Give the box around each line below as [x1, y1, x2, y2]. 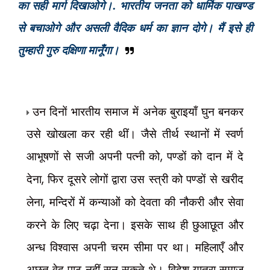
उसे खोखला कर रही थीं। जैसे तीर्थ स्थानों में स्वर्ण [26, 126, 244, 141]
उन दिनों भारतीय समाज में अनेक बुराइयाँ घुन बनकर [32, 104, 244, 119]
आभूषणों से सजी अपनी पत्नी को [26, 148, 160, 163]
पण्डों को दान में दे [167, 148, 244, 163]
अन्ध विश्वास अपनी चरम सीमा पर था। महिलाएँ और [26, 239, 244, 254]
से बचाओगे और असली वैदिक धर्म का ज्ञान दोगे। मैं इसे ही [17, 20, 253, 35]
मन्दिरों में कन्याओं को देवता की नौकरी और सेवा [49, 194, 244, 209]
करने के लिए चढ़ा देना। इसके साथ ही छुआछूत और [26, 217, 244, 232]
